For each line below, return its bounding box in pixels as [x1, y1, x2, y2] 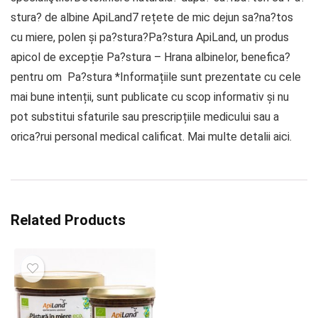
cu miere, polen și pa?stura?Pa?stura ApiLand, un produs [11, 31, 289, 45]
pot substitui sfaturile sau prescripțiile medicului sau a [11, 110, 279, 124]
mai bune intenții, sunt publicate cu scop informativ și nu [11, 90, 289, 104]
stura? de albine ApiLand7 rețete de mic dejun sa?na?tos [11, 11, 293, 25]
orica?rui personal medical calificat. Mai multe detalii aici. [11, 130, 292, 144]
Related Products [11, 212, 126, 229]
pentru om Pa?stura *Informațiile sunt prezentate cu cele [11, 70, 301, 84]
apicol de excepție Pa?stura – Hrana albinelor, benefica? [11, 50, 290, 65]
